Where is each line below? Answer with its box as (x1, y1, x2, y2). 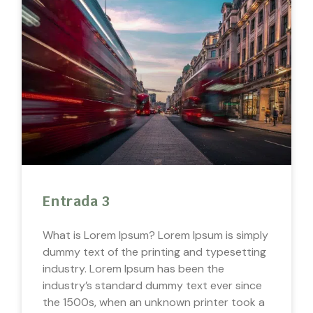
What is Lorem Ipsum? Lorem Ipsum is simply (43, 227, 269, 242)
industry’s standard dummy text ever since (43, 277, 263, 293)
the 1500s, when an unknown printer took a (43, 294, 265, 310)
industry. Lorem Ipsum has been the (43, 261, 225, 276)
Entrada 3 (43, 191, 110, 210)
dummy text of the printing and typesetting (43, 244, 267, 259)
